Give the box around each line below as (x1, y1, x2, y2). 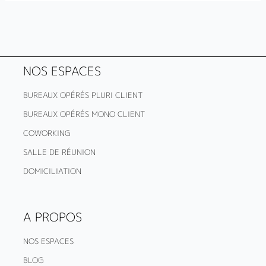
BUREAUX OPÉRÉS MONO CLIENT (23, 109, 145, 120)
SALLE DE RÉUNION (23, 147, 96, 158)
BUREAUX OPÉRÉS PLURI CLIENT (23, 90, 142, 101)
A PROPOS (23, 208, 82, 226)
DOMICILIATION (23, 166, 81, 177)
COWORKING (23, 128, 71, 139)
